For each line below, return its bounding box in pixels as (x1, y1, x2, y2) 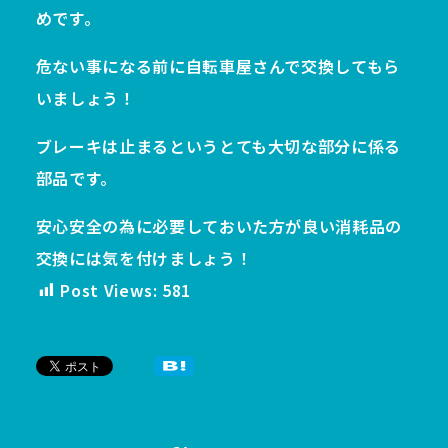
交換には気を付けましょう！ (35, 245, 253, 270)
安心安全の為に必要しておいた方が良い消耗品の (35, 213, 402, 238)
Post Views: (60, 277, 158, 302)
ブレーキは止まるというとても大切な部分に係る (35, 133, 401, 158)
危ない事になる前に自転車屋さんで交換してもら (35, 53, 400, 78)
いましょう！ (35, 85, 136, 110)
